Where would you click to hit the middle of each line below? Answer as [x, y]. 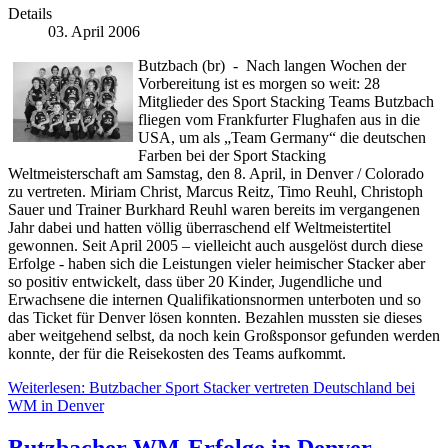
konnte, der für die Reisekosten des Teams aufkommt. [177, 354]
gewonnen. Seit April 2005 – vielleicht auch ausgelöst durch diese [215, 246]
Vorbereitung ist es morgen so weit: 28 [259, 84]
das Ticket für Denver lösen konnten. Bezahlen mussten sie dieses [215, 318]
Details [30, 14]
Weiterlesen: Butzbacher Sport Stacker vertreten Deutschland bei [211, 388]
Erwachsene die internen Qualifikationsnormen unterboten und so [214, 300]
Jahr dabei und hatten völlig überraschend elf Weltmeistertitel [199, 228]
